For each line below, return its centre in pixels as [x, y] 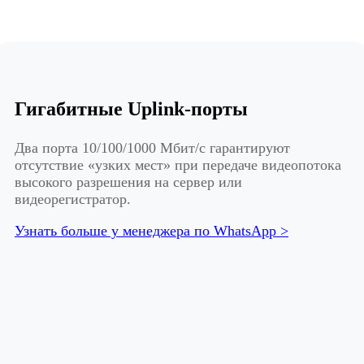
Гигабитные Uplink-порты [131, 108]
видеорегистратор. [73, 199]
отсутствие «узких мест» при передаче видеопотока [178, 165]
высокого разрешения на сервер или [128, 182]
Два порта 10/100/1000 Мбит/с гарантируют [152, 147]
